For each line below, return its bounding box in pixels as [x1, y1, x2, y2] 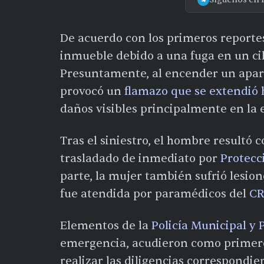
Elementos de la [60, 218, 151, 233]
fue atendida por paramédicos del [60, 186, 249, 201]
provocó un [60, 84, 124, 98]
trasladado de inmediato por [60, 151, 220, 166]
